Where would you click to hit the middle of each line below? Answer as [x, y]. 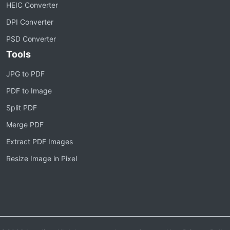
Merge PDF [25, 124]
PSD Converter [31, 39]
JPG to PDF [25, 74]
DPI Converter [30, 22]
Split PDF [22, 108]
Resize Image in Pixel [42, 158]
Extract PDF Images [40, 141]
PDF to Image [29, 91]
